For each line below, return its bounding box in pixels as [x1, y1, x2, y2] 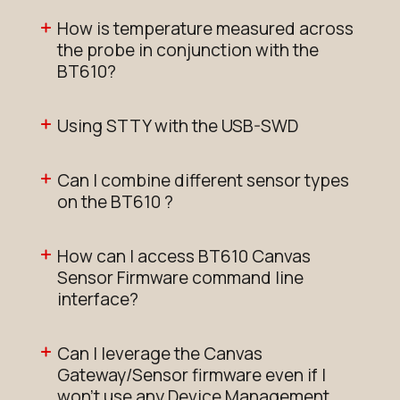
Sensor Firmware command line [57, 265, 304, 289]
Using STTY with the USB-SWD [57, 114, 298, 138]
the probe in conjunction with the [57, 38, 319, 62]
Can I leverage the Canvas [57, 341, 262, 365]
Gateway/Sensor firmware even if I [57, 362, 326, 387]
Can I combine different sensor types [57, 168, 349, 192]
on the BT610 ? [57, 189, 173, 213]
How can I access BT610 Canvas [57, 244, 311, 268]
